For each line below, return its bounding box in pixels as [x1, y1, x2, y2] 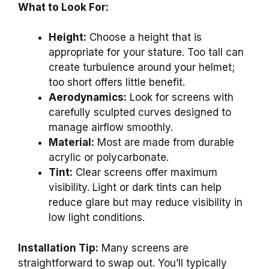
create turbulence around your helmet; [49, 61, 235, 74]
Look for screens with [127, 91, 234, 104]
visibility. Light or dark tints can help [49, 181, 222, 194]
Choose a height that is [86, 31, 202, 44]
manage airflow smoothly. [49, 121, 173, 134]
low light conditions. [49, 211, 145, 224]
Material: [49, 136, 94, 149]
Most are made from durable [94, 136, 234, 149]
